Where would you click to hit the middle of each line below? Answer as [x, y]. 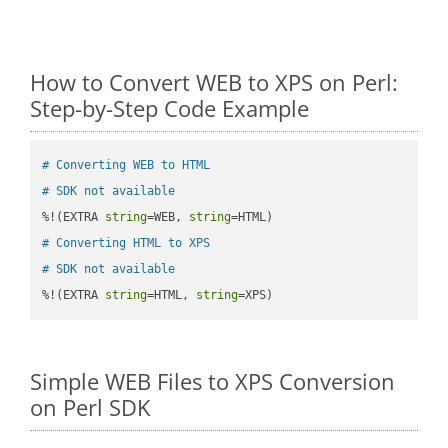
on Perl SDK [90, 407]
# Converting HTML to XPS [126, 242]
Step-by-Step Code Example [169, 107]
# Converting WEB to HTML [126, 164]
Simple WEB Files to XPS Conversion [212, 381]
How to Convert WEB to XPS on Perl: [214, 81]
